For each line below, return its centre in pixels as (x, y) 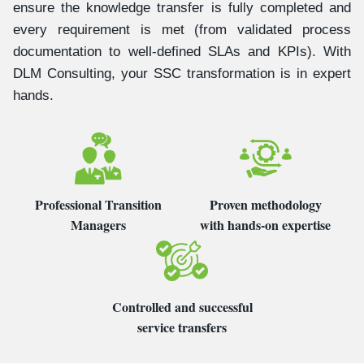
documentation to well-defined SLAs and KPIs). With (182, 51)
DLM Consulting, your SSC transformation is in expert (182, 73)
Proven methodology (265, 204)
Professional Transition (99, 204)
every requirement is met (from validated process (182, 29)
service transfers (182, 327)
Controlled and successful (182, 306)
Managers (99, 224)
